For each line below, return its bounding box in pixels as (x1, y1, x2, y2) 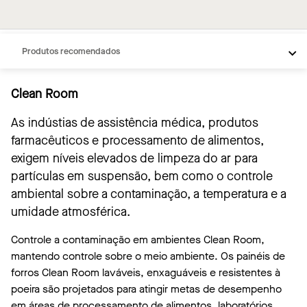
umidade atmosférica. (11, 204, 130, 220)
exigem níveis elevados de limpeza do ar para (11, 150, 258, 167)
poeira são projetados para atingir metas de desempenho (11, 282, 282, 296)
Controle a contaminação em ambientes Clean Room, (11, 232, 265, 247)
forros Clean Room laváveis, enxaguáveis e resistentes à (11, 265, 280, 280)
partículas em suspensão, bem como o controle (11, 168, 273, 184)
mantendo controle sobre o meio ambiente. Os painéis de (11, 249, 285, 263)
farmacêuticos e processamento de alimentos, (11, 132, 264, 149)
